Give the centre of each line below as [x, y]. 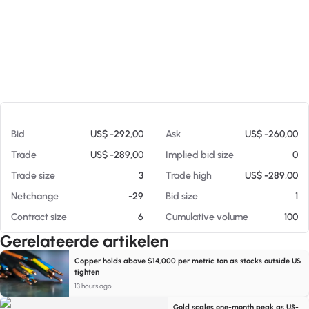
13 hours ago [93, 286]
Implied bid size [200, 155]
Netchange [35, 196]
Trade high [189, 176]
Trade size [33, 176]
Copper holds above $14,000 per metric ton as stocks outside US [188, 261]
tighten [87, 272]
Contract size [39, 217]
